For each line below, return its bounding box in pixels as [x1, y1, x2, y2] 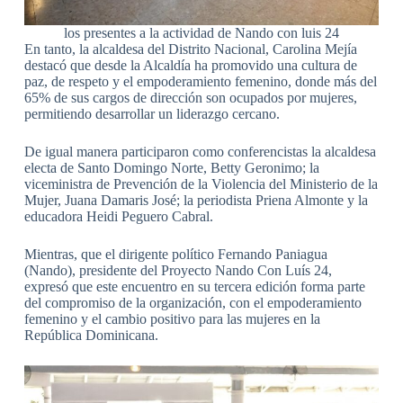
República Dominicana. [23, 327, 158, 343]
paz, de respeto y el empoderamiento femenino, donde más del [23, 73, 377, 89]
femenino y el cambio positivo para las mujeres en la [23, 310, 320, 327]
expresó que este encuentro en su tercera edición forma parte [23, 278, 365, 294]
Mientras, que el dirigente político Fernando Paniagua [23, 246, 327, 262]
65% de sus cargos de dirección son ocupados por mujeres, [23, 89, 357, 105]
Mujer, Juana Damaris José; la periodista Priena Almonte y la [23, 192, 368, 208]
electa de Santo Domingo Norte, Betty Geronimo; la [23, 159, 319, 175]
